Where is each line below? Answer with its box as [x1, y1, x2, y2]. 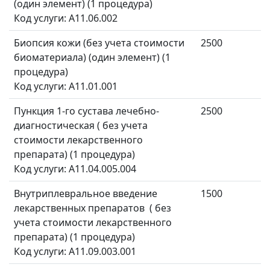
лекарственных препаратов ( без [14, 201, 171, 215]
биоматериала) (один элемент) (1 [14, 51, 171, 64]
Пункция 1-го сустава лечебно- [14, 104, 159, 118]
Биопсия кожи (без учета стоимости [14, 36, 184, 50]
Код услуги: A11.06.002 [14, 11, 118, 25]
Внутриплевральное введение [14, 187, 157, 201]
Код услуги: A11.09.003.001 [14, 245, 139, 259]
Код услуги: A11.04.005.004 [14, 162, 136, 176]
